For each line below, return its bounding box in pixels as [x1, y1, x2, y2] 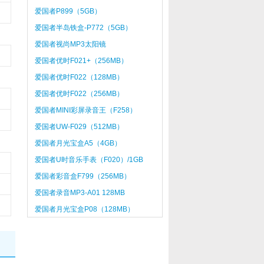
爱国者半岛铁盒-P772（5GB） [34, 24, 132, 32]
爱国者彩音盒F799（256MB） [34, 172, 131, 180]
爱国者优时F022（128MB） [34, 73, 124, 81]
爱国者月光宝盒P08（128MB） [34, 205, 134, 213]
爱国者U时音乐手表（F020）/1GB [34, 156, 143, 164]
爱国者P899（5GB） [34, 7, 101, 15]
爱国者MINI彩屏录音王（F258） [34, 106, 137, 114]
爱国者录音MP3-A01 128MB [34, 189, 125, 197]
